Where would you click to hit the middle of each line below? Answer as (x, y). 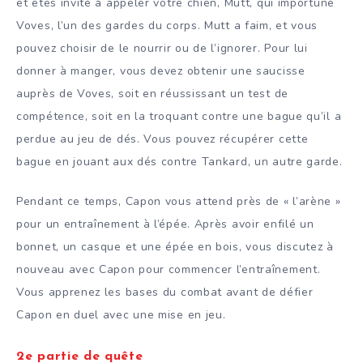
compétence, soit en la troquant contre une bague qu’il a (179, 117)
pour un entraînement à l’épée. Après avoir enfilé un (165, 224)
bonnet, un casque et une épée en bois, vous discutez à (175, 247)
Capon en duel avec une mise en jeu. (121, 315)
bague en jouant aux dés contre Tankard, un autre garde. (179, 162)
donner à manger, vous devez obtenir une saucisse (161, 71)
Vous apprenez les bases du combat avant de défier (165, 293)
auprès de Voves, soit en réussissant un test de (152, 94)
